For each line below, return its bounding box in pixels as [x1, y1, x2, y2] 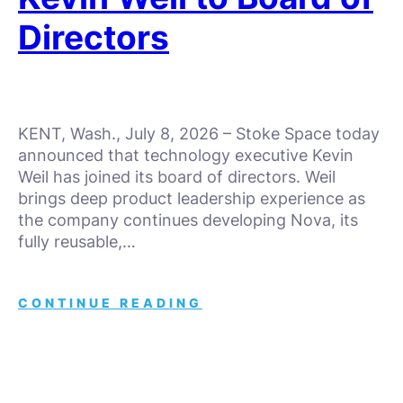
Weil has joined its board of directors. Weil [18, 167, 336, 187]
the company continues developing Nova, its [18, 210, 358, 230]
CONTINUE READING [18, 295, 202, 311]
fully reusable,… [18, 232, 136, 252]
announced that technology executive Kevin [18, 146, 354, 166]
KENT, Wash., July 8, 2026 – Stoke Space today [18, 124, 380, 144]
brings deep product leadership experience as [18, 189, 365, 209]
